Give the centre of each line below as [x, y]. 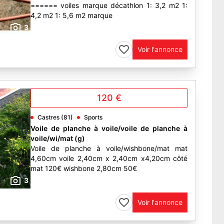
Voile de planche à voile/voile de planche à [109, 128]
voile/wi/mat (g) [58, 138]
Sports [93, 117]
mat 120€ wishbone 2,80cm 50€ [84, 168]
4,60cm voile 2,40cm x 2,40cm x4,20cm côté [109, 158]
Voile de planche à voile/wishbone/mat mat [109, 148]
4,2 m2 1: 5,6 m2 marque [71, 15]
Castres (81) [55, 117]
